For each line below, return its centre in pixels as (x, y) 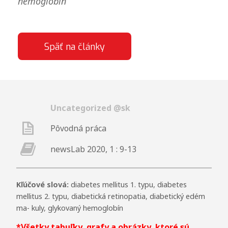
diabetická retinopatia (108, 196)
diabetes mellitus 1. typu (112, 184)
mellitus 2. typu (41, 196)
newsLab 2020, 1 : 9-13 (94, 149)
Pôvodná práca (79, 128)
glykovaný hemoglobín (85, 208)
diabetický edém (177, 196)
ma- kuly (30, 208)
